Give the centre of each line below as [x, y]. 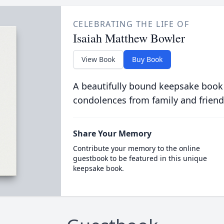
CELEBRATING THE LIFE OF [131, 24]
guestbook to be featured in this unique [140, 158]
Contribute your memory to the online [136, 148]
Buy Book [147, 59]
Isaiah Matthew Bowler [129, 38]
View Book [98, 59]
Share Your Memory [112, 133]
